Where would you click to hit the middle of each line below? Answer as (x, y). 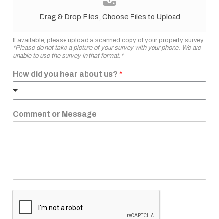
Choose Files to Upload (141, 17)
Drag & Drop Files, (70, 17)
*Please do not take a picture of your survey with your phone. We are (107, 48)
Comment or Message (55, 114)
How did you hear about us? (66, 74)
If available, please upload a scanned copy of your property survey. (109, 40)
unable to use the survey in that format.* (68, 56)
